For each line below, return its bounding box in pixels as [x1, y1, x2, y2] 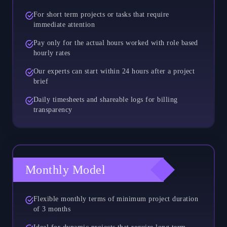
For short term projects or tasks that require [33, 10, 169, 18]
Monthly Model [25, 163, 106, 176]
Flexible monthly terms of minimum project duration [33, 195, 199, 203]
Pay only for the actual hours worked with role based [33, 39, 198, 47]
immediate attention [33, 20, 95, 28]
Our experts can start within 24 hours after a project [33, 67, 195, 75]
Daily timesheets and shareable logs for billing [33, 95, 178, 103]
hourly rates [33, 49, 70, 57]
